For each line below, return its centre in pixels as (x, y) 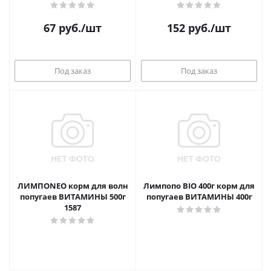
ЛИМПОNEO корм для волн (73, 186)
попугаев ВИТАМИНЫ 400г (199, 197)
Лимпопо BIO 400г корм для (199, 186)
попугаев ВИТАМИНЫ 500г (73, 197)
